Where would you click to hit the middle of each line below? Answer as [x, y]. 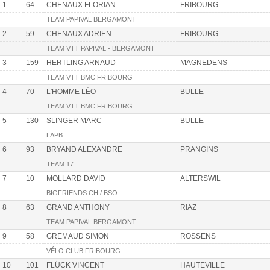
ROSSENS [198, 237]
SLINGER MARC [74, 121]
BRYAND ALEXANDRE [84, 150]
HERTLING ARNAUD [81, 63]
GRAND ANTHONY [78, 208]
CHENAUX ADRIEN [79, 34]
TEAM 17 [60, 164]
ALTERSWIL [200, 179]
